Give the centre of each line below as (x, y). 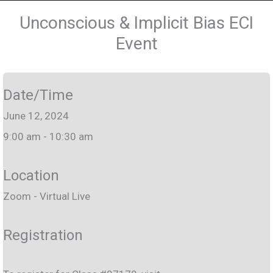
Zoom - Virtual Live (47, 197)
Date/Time (38, 95)
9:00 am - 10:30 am (48, 137)
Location (31, 176)
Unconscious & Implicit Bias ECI (136, 23)
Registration (43, 235)
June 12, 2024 (36, 116)
